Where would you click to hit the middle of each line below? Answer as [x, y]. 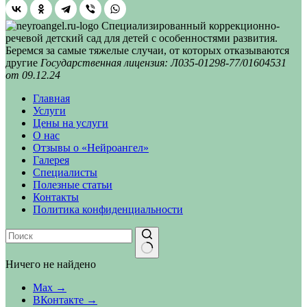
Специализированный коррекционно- [189, 26]
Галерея [51, 160]
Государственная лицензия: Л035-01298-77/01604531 [163, 63]
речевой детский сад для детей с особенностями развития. [142, 38]
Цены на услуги [71, 123]
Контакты [56, 197]
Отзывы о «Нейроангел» [91, 148]
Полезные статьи [73, 185]
